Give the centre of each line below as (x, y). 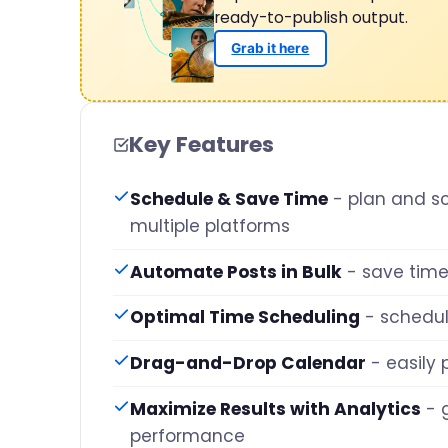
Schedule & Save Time (229, 199)
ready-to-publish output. (310, 17)
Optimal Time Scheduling (245, 317)
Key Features (201, 145)
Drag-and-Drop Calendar (248, 363)
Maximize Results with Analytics (275, 408)
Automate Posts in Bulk (236, 271)
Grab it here (270, 48)
